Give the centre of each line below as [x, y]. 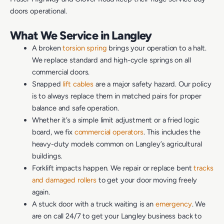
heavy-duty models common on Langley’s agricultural [117, 144]
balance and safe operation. [75, 108]
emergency [173, 204]
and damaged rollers [64, 180]
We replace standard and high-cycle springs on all [111, 60]
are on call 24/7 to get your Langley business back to [117, 216]
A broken [47, 48]
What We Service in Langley [81, 35]
